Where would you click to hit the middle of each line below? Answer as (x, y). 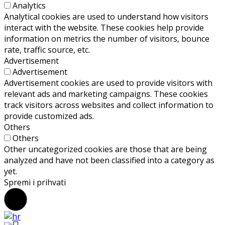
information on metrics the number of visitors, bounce (107, 39)
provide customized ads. (49, 116)
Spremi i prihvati (35, 183)
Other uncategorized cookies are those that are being (105, 149)
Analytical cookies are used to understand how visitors (106, 17)
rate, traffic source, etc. (47, 50)
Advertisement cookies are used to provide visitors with (108, 83)
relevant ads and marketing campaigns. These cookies (106, 94)
